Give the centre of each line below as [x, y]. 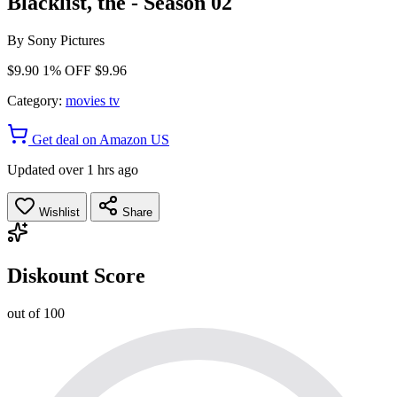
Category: [35, 100]
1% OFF [67, 70]
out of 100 [36, 313]
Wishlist [58, 212]
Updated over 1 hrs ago [73, 169]
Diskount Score [76, 275]
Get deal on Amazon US [99, 139]
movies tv [93, 100]
